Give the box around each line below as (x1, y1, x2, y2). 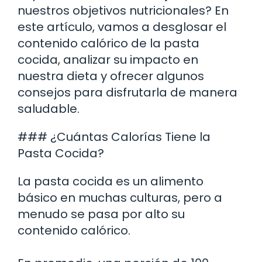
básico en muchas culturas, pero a (18, 189, 222, 206)
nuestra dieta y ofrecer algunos (18, 67, 204, 84)
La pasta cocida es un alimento (18, 173, 204, 189)
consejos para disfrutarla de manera (18, 84, 237, 101)
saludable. (18, 100, 80, 117)
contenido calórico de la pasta (18, 35, 199, 51)
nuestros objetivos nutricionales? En (18, 2, 229, 19)
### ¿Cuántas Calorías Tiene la (18, 128, 211, 145)
